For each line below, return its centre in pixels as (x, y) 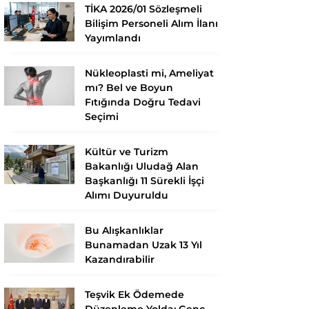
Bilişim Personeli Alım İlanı (151, 23)
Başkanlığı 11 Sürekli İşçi (144, 180)
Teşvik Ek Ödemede (134, 294)
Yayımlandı (113, 38)
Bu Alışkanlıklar (124, 230)
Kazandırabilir (120, 259)
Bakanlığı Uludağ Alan (142, 166)
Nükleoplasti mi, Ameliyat (149, 73)
